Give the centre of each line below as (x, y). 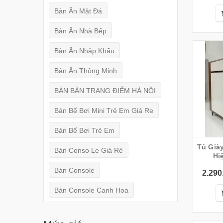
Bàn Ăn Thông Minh (86, 70)
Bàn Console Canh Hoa (91, 190)
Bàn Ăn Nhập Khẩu (84, 51)
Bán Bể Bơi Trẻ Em (84, 130)
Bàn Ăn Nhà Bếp (80, 31)
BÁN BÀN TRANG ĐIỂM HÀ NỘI (105, 90)
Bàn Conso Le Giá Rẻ (89, 150)
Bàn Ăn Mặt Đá (78, 11)
